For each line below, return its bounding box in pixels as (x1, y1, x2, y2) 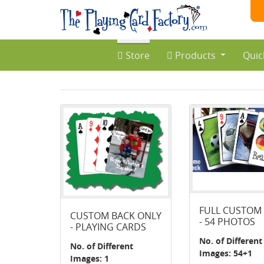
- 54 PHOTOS (199, 214, 256, 228)
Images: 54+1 (199, 247, 253, 259)
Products (172, 48, 218, 62)
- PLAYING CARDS (70, 220, 146, 234)
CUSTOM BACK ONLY (70, 209, 161, 223)
